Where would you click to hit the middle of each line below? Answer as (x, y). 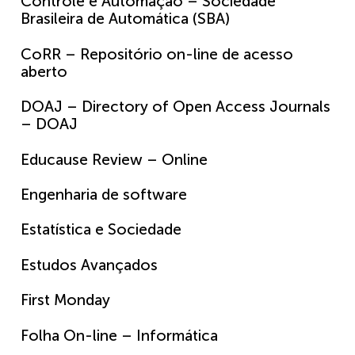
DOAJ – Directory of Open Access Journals (176, 107)
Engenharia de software (104, 194)
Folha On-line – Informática (119, 335)
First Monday (65, 300)
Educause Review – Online (114, 159)
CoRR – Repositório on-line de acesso (157, 54)
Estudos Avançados (89, 265)
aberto (44, 71)
